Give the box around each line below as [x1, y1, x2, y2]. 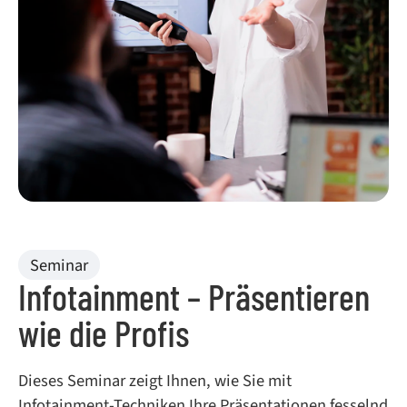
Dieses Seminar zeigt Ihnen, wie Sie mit [18, 368, 292, 392]
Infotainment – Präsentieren [18, 273, 370, 318]
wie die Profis [18, 310, 189, 354]
